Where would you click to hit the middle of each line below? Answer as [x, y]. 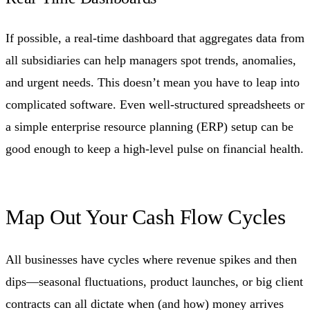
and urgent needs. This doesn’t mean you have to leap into [153, 83]
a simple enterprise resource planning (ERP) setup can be [149, 127]
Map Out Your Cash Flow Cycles [146, 217]
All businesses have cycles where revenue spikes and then [151, 260]
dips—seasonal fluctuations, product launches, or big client [154, 282]
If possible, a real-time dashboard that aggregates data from [155, 38]
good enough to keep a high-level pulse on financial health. [155, 149]
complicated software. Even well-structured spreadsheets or [155, 105]
